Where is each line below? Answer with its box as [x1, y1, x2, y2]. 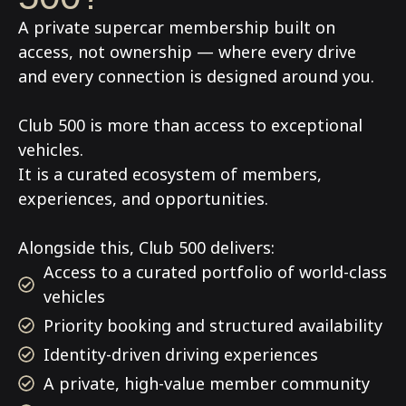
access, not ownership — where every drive [18, 40, 356, 63]
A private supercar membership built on [18, 15, 335, 38]
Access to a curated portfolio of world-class [43, 260, 387, 283]
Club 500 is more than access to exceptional [18, 113, 362, 136]
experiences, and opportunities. [18, 187, 268, 209]
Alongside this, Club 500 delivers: [18, 236, 275, 258]
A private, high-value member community [43, 372, 370, 394]
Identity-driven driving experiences [43, 343, 318, 365]
